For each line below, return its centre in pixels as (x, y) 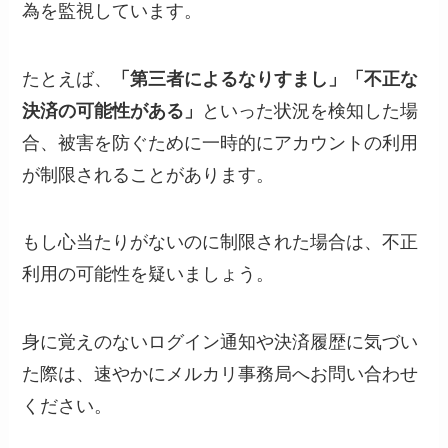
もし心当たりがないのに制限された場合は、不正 (220, 242)
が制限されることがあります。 (148, 174)
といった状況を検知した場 (310, 110)
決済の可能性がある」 (112, 110)
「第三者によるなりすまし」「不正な (265, 78)
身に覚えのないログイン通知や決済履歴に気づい (220, 342)
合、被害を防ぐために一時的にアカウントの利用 (220, 142)
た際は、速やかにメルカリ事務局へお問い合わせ (220, 374)
